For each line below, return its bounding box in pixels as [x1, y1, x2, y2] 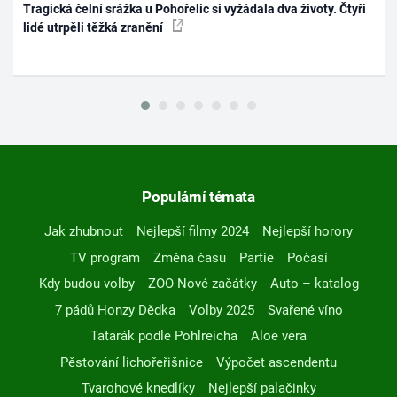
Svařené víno [267, 301, 343, 318]
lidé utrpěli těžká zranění [23, 20, 167, 35]
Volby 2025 [188, 301, 254, 318]
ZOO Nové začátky [147, 276, 257, 292]
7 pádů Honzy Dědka [54, 301, 175, 318]
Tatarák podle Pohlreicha [90, 328, 237, 345]
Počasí [286, 249, 328, 266]
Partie [238, 249, 274, 266]
